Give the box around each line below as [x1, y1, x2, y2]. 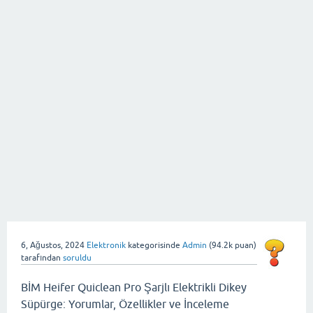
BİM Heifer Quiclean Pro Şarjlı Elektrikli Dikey [21, 281, 247, 293]
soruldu [63, 253, 92, 263]
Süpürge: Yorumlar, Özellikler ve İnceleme [21, 298, 229, 310]
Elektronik [87, 240, 126, 250]
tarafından [21, 253, 61, 263]
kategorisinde [126, 240, 180, 250]
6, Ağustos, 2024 [21, 240, 85, 250]
